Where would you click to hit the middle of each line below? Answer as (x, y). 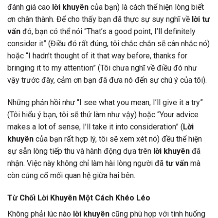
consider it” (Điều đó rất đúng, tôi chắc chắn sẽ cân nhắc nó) (109, 44)
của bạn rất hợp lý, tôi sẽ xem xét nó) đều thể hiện (118, 139)
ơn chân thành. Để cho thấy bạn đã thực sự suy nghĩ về (100, 19)
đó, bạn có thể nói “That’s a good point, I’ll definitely (108, 32)
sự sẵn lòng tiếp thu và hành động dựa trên (80, 151)
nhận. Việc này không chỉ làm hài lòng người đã (86, 163)
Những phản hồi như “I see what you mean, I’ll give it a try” (105, 103)
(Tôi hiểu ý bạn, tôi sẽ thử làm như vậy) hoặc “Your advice (103, 115)
